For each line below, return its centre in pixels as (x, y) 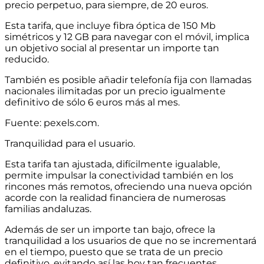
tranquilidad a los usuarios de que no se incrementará (131, 241)
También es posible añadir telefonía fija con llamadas (128, 80)
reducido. (27, 60)
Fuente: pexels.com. (52, 123)
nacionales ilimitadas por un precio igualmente (115, 91)
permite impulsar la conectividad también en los (119, 176)
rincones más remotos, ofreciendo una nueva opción (128, 187)
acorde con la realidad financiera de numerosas (115, 198)
